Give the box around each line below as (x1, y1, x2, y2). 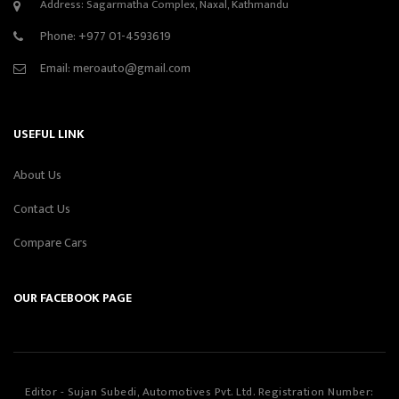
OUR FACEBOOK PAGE (13, 287, 132, 308)
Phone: (40, 25, 78, 46)
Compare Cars (13, 232, 87, 253)
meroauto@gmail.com (73, 57, 191, 78)
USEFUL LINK (13, 123, 85, 144)
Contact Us (13, 198, 70, 219)
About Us (13, 164, 61, 185)
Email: (40, 57, 73, 78)
